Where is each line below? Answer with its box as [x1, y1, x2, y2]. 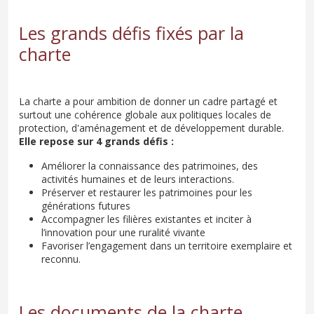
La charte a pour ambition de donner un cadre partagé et [19, 94, 278, 108]
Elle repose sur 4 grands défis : [19, 134, 174, 148]
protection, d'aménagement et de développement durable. [19, 121, 284, 135]
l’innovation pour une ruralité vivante [41, 225, 205, 239]
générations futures [41, 198, 130, 212]
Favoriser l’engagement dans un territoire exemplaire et [41, 238, 292, 252]
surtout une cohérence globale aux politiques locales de [19, 107, 271, 121]
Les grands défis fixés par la [19, 20, 244, 45]
